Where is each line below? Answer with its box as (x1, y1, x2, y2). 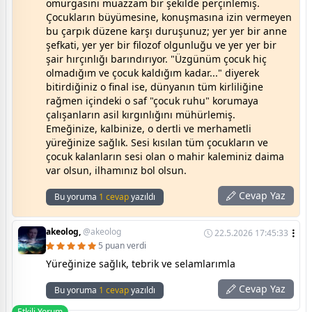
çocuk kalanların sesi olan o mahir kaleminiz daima (46, 150, 284, 164)
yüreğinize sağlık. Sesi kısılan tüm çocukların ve (46, 136, 268, 150)
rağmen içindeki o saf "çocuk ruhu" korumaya (46, 94, 258, 108)
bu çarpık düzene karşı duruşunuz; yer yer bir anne (46, 24, 287, 38)
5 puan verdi (98, 240, 146, 252)
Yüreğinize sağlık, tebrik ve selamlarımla (46, 257, 235, 271)
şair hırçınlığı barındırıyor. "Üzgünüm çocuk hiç (46, 52, 267, 66)
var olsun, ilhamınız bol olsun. (46, 164, 187, 178)
